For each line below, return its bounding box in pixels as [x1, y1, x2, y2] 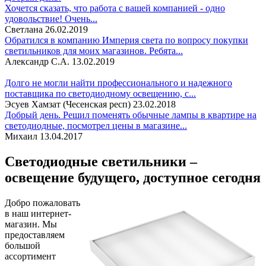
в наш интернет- [5, 208, 71, 219]
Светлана [5, 24, 43, 35]
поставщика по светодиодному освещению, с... [5, 88, 196, 99]
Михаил [5, 131, 37, 142]
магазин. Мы [5, 219, 57, 230]
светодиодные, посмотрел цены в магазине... [5, 121, 187, 131]
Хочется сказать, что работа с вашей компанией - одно [5, 3, 225, 14]
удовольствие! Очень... [5, 14, 97, 24]
